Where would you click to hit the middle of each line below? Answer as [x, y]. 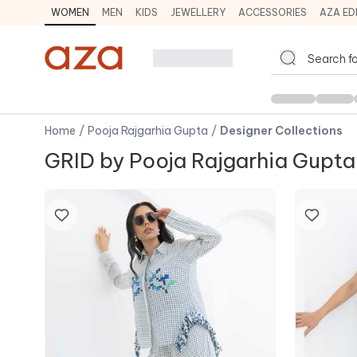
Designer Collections [281, 131]
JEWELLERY [198, 12]
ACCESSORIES [273, 12]
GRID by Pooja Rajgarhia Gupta [200, 161]
